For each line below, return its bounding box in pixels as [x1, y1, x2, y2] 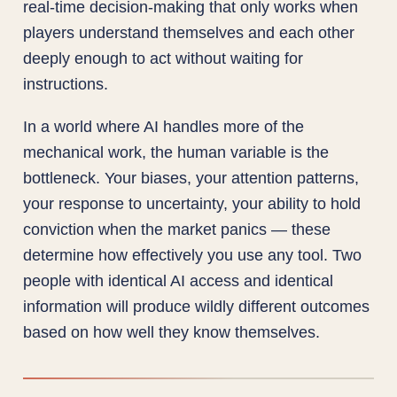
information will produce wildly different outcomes [23, 296, 370, 315]
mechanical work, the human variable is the [23, 142, 330, 161]
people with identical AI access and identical [23, 270, 334, 290]
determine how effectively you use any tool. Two [23, 245, 362, 264]
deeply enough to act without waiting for [23, 49, 304, 68]
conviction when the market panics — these [23, 219, 331, 238]
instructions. [23, 74, 109, 94]
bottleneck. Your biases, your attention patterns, [23, 167, 360, 187]
